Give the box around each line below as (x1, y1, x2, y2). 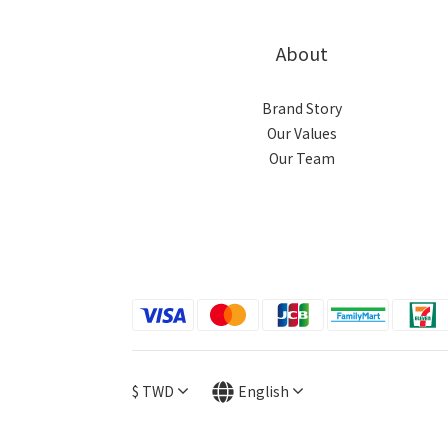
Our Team (269, 148, 335, 169)
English (238, 381, 289, 402)
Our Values (267, 123, 337, 144)
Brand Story (262, 98, 342, 119)
